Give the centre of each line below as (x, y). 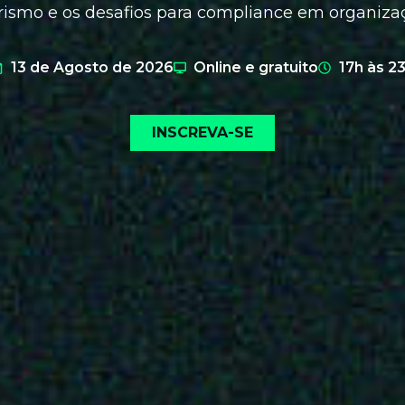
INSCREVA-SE (202, 132)
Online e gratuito (256, 67)
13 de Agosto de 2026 (92, 67)
